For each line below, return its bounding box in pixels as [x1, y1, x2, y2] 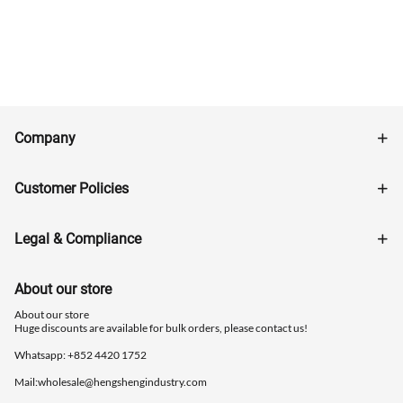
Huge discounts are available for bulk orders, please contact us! [14, 320, 308, 335]
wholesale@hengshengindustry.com [38, 374, 207, 389]
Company [14, 129, 76, 147]
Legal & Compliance [14, 229, 141, 247]
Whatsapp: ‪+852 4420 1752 [14, 347, 147, 362]
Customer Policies [14, 179, 129, 197]
